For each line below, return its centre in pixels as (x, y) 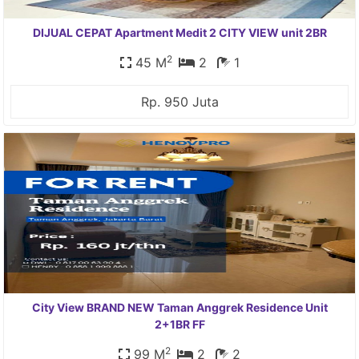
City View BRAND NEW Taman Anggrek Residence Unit (179, 307)
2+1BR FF (179, 324)
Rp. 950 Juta (179, 102)
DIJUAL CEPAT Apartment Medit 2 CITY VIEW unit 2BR (179, 32)
